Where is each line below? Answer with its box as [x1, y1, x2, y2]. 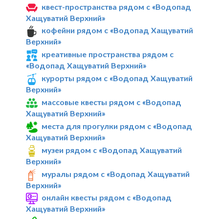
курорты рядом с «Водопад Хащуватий [42, 73, 193, 83]
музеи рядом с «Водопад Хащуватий [42, 145, 182, 154]
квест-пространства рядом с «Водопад [42, 1, 192, 11]
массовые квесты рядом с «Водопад [42, 97, 182, 107]
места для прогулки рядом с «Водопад [42, 121, 193, 131]
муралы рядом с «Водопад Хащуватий [42, 169, 190, 178]
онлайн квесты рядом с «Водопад [42, 193, 172, 202]
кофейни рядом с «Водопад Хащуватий [42, 25, 194, 35]
